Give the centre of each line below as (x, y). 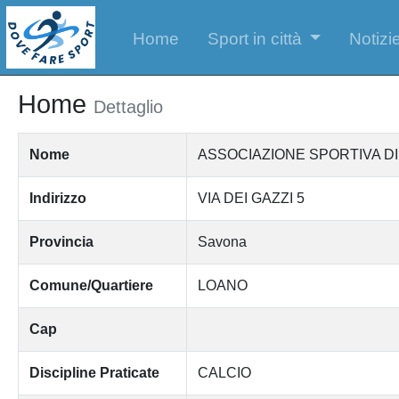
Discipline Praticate (94, 372)
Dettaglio (128, 106)
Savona (222, 241)
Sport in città (254, 38)
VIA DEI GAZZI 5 (251, 198)
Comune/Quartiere (91, 285)
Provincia (61, 241)
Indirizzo (57, 198)
